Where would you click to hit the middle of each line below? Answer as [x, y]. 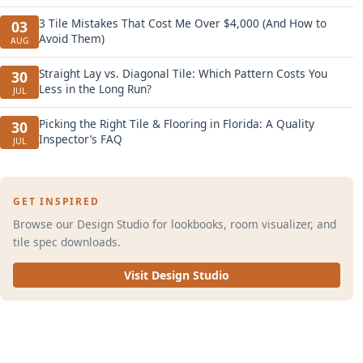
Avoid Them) [72, 38]
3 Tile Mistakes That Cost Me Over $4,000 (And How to [183, 23]
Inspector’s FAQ [81, 139]
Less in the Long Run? [95, 89]
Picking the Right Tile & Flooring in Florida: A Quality [177, 124]
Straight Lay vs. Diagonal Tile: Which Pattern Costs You [183, 73]
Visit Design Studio [177, 275]
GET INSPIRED [56, 201]
